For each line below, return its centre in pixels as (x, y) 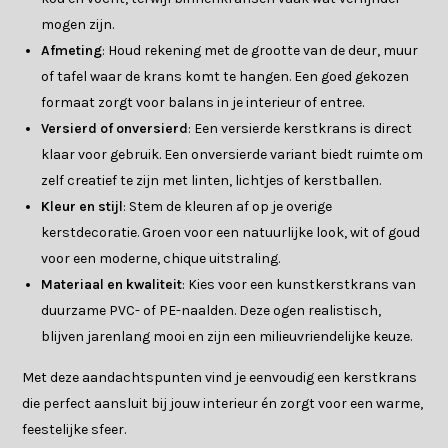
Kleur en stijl (82, 207)
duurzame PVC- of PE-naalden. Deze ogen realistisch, (211, 311)
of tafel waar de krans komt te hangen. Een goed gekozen (225, 77)
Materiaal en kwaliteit (112, 285)
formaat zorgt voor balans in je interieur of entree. (203, 103)
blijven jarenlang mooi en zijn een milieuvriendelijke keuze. (227, 337)
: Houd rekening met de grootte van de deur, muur (260, 51)
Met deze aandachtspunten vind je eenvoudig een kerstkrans (220, 378)
